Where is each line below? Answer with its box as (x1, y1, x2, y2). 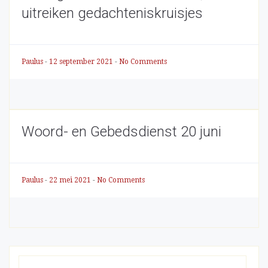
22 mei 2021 (49, 176, 93, 184)
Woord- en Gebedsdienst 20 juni (22, 123, 221, 140)
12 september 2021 (49, 57, 115, 66)
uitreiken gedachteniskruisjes (22, 5, 203, 22)
